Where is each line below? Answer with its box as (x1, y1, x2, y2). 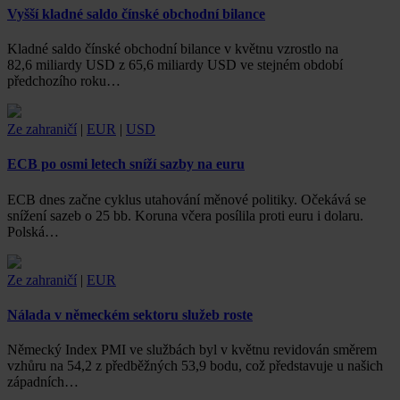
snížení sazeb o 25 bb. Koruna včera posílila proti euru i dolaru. (7, 207, 363, 223)
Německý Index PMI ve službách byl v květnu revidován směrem (7, 342, 377, 358)
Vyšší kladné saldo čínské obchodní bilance (7, 5, 265, 21)
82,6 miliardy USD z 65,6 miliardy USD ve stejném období (7, 57, 343, 73)
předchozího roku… (7, 73, 121, 89)
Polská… (7, 223, 59, 239)
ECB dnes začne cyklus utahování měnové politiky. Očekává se (7, 191, 366, 207)
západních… (7, 374, 79, 390)
